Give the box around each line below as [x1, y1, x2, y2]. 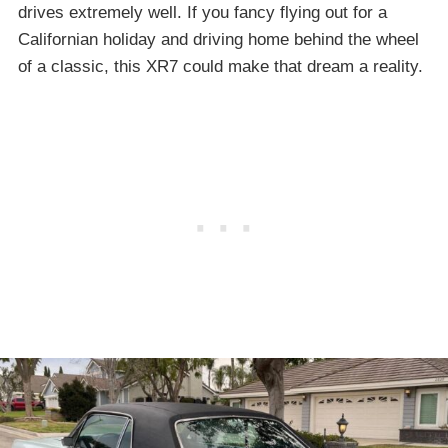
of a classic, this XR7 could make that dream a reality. [18, 57, 423, 77]
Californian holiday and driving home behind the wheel [18, 30, 419, 50]
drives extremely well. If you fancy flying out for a [18, 3, 387, 23]
